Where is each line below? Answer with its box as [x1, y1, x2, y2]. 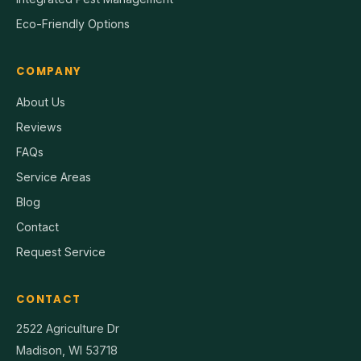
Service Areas [16, 169, 91, 184]
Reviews [16, 119, 62, 134]
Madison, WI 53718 [16, 342, 118, 357]
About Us [16, 94, 65, 109]
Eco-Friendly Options [16, 16, 130, 31]
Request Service [16, 244, 106, 259]
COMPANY [16, 63, 82, 79]
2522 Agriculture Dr [16, 321, 119, 335]
